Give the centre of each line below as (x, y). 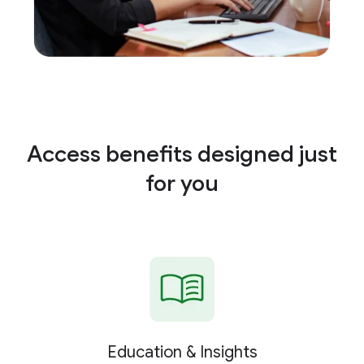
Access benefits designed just (182, 154)
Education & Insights (182, 352)
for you (182, 183)
